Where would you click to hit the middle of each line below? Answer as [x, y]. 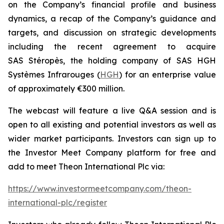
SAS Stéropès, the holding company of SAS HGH [112, 60]
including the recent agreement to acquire [112, 46]
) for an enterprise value [167, 74]
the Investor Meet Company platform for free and [112, 152]
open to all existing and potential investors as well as [112, 124]
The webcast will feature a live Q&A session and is [112, 110]
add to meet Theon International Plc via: [86, 166]
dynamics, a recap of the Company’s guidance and [112, 18]
